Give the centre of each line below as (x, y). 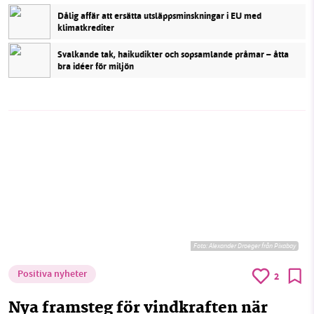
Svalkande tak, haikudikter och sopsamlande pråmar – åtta (173, 54)
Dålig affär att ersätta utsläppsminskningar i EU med (159, 15)
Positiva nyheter (52, 274)
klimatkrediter (86, 27)
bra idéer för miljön (96, 66)
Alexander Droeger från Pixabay (252, 245)
